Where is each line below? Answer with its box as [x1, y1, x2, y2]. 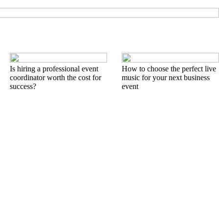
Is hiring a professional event [10, 65, 98, 73]
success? [10, 82, 36, 90]
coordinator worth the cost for [10, 73, 101, 82]
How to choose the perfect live [122, 65, 216, 73]
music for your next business [122, 73, 210, 82]
